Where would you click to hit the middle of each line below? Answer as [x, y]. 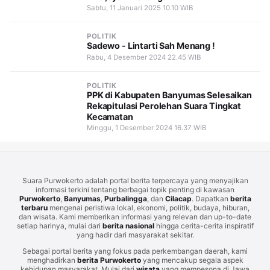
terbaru [34, 208]
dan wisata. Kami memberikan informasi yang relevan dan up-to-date [135, 217]
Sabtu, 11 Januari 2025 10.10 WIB [140, 8]
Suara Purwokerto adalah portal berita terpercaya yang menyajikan [135, 181]
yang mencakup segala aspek [192, 260]
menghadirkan [52, 260]
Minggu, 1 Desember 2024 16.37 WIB [146, 128]
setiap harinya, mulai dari [59, 226]
